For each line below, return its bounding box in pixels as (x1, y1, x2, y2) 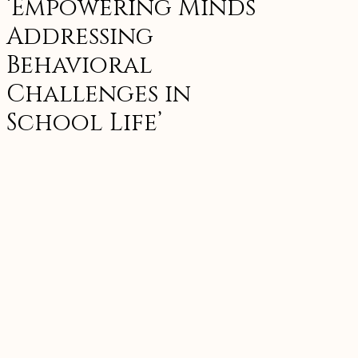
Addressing (6, 21, 153, 54)
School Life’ (6, 107, 162, 140)
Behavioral (6, 50, 153, 82)
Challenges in (6, 78, 191, 111)
